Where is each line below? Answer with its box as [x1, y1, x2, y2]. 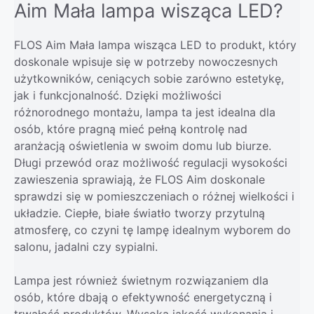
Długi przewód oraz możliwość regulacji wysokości [14, 156, 287, 170]
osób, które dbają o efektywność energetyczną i [14, 290, 272, 305]
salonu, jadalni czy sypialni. [14, 240, 158, 254]
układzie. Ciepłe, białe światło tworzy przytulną [14, 206, 265, 221]
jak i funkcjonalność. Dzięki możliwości [14, 88, 221, 103]
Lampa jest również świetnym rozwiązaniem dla [14, 273, 268, 288]
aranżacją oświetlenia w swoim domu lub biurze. [14, 139, 271, 153]
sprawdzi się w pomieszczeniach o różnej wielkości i [14, 189, 294, 204]
